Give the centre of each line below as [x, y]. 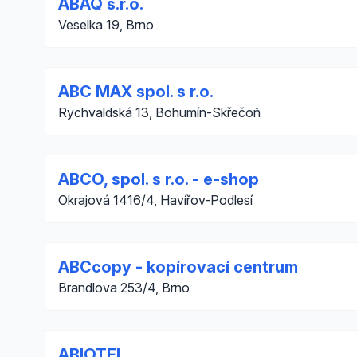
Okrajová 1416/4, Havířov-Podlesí [155, 200]
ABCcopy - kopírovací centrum [178, 267]
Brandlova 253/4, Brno [124, 288]
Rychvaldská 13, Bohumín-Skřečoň [159, 112]
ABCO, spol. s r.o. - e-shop [159, 179]
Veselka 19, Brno [106, 25]
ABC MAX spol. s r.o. [136, 92]
